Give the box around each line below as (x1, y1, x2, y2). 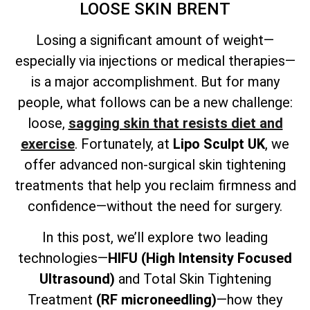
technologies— (18, 249, 108, 266)
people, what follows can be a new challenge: (17, 94, 293, 111)
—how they (217, 291, 282, 308)
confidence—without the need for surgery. (28, 198, 282, 215)
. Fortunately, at (75, 136, 173, 153)
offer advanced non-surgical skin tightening (24, 156, 286, 174)
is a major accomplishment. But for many (30, 73, 280, 91)
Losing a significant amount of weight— (36, 32, 274, 49)
